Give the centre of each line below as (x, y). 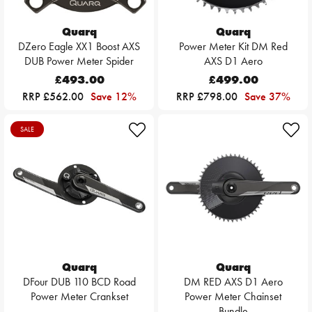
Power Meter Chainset (233, 297)
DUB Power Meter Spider (79, 61)
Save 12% (113, 97)
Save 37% (267, 97)
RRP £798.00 (208, 97)
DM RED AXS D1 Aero (233, 282)
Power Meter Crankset (79, 297)
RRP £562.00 (54, 97)
